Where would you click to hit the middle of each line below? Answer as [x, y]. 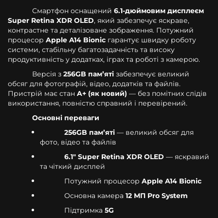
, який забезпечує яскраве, [142, 20]
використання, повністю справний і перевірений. [98, 103]
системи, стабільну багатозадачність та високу [91, 49]
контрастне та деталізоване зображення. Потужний [101, 30]
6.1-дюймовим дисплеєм [159, 10]
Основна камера [95, 195]
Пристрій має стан [42, 93]
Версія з [48, 74]
